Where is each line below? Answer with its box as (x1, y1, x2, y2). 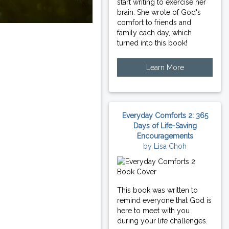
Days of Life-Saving (133, 122, 197, 130)
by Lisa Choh (143, 142, 187, 150)
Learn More (146, 63, 184, 72)
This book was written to (117, 186, 198, 194)
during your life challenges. (117, 217, 208, 225)
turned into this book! (117, 38, 188, 47)
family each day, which (117, 28, 192, 37)
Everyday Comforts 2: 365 (122, 111, 208, 120)
